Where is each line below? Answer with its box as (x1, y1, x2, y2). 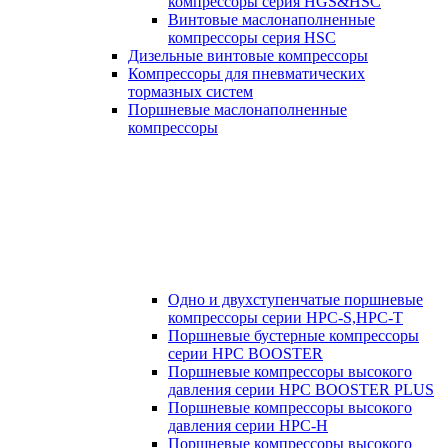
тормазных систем (128, 83, 253, 100)
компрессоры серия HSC (168, 29, 336, 46)
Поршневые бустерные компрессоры (168, 327, 419, 344)
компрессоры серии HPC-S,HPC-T (168, 309, 403, 326)
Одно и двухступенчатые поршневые (168, 291, 423, 308)
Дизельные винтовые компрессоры (128, 47, 368, 64)
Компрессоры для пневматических (128, 65, 365, 82)
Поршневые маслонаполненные (128, 101, 347, 118)
